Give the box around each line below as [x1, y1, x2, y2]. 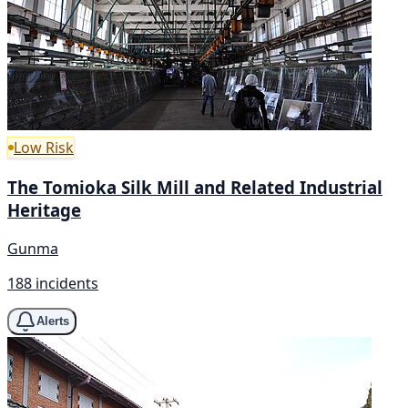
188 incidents [7, 272, 98, 293]
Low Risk [14, 138, 74, 158]
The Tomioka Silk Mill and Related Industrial [7, 175, 382, 199]
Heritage [7, 198, 81, 221]
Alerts [36, 314, 69, 329]
